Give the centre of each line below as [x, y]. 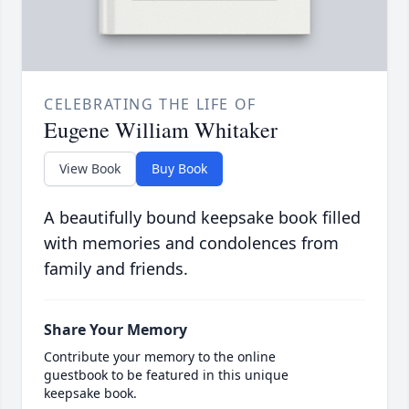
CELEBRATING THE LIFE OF [150, 105]
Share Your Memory [115, 330]
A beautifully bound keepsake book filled [202, 218]
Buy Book [179, 169]
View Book [90, 169]
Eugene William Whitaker [161, 130]
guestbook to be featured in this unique [166, 375]
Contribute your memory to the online [160, 357]
